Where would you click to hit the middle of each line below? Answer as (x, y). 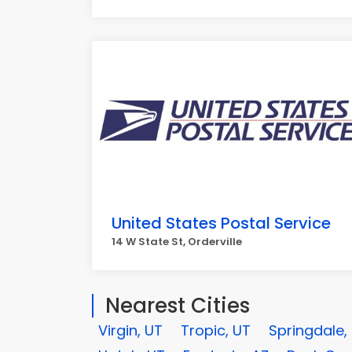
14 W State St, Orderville (177, 242)
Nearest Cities (178, 306)
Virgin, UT (130, 330)
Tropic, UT (216, 330)
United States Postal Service (221, 223)
